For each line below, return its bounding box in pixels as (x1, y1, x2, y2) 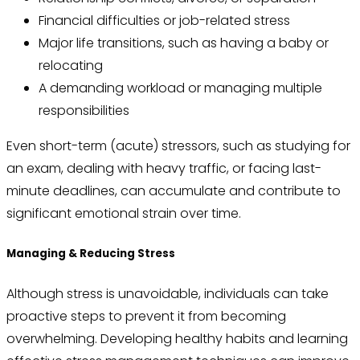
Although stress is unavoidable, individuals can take (6, 284, 329, 304)
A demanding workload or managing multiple (39, 79, 322, 98)
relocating (39, 56, 103, 76)
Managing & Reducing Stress (6, 246, 175, 262)
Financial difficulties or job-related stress (39, 11, 290, 31)
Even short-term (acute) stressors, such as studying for (6, 137, 350, 156)
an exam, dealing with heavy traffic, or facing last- (6, 159, 321, 178)
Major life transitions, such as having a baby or (39, 34, 329, 53)
